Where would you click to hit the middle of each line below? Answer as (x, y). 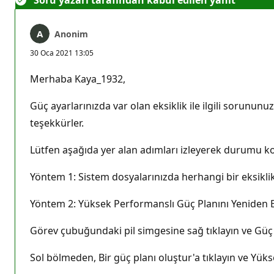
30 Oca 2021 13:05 (62, 53)
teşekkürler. (58, 123)
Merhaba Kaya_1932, (79, 79)
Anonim (71, 34)
